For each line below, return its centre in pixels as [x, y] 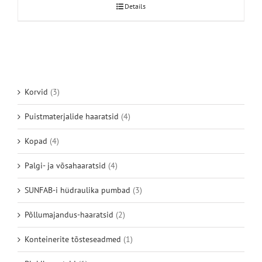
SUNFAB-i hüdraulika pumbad [77, 190]
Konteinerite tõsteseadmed [73, 239]
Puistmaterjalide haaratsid [72, 116]
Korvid [36, 92]
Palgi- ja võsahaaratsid [65, 165]
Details [135, 6]
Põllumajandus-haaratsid [69, 214]
